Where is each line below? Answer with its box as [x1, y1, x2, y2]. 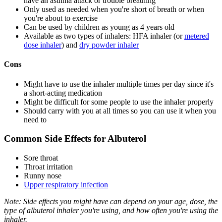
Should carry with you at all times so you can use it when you [24, 106, 216, 115]
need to [24, 115, 47, 124]
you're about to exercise [24, 14, 98, 23]
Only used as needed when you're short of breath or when [24, 5, 204, 14]
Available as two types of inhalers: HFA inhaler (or [24, 32, 184, 41]
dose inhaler [24, 41, 61, 50]
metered [184, 32, 209, 41]
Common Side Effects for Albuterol [4, 133, 146, 144]
